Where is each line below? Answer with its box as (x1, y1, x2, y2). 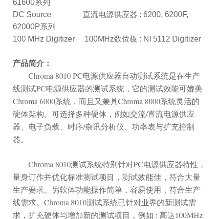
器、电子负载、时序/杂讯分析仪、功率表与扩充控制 (13, 121, 195, 131)
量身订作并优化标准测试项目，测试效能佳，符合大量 (13, 171, 201, 182)
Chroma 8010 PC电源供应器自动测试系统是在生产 (13, 70, 200, 81)
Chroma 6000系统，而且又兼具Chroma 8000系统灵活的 (13, 95, 200, 106)
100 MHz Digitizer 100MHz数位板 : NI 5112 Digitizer (13, 34, 201, 43)
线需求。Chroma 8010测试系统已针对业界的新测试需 (13, 197, 197, 207)
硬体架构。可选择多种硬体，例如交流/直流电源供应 (13, 108, 195, 119)
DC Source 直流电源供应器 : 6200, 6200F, (13, 10, 189, 19)
